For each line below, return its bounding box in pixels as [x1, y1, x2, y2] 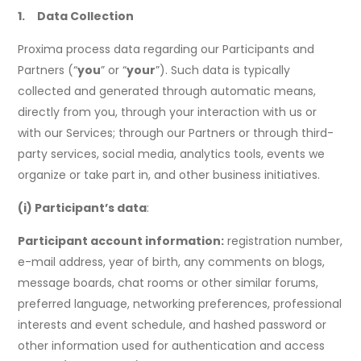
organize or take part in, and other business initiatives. [18, 167, 321, 184]
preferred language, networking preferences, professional [18, 296, 342, 313]
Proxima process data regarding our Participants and [18, 41, 315, 58]
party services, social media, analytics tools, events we [18, 146, 326, 163]
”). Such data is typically [156, 62, 291, 79]
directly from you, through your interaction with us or [18, 104, 317, 121]
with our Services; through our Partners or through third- [18, 125, 334, 142]
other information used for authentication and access [18, 338, 326, 355]
